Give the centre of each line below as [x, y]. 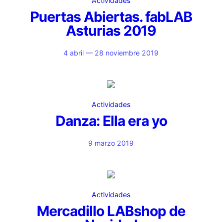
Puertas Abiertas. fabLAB [111, 17]
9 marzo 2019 [111, 143]
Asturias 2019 [111, 31]
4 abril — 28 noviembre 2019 [111, 53]
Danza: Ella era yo [111, 121]
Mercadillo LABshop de [111, 211]
